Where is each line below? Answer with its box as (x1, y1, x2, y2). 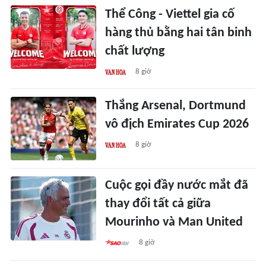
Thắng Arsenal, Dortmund (105, 99, 246, 112)
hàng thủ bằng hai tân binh (105, 26, 252, 39)
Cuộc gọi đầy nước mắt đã (105, 179, 249, 192)
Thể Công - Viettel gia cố (105, 8, 235, 21)
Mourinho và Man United (105, 216, 243, 229)
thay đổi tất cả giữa (105, 198, 211, 211)
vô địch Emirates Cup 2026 (105, 118, 249, 131)
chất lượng (105, 45, 165, 58)
